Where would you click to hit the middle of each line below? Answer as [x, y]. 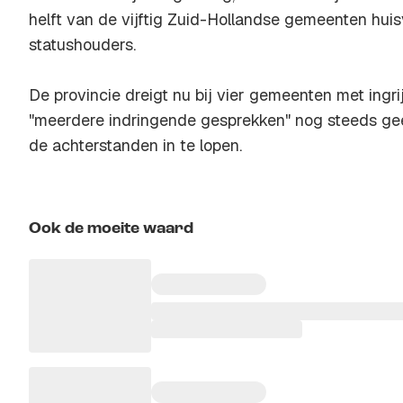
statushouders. [82, 45]
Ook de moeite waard [111, 228]
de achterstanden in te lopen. [135, 145]
